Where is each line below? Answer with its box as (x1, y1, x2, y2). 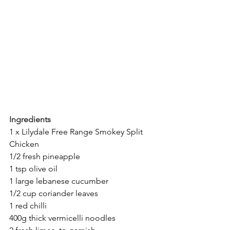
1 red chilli (9, 201, 47, 210)
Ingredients (9, 114, 51, 124)
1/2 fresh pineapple (9, 151, 80, 161)
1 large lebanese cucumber (9, 176, 108, 186)
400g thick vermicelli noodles (9, 213, 116, 223)
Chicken (9, 139, 39, 149)
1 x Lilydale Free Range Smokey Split (9, 127, 145, 137)
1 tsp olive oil (9, 164, 57, 174)
